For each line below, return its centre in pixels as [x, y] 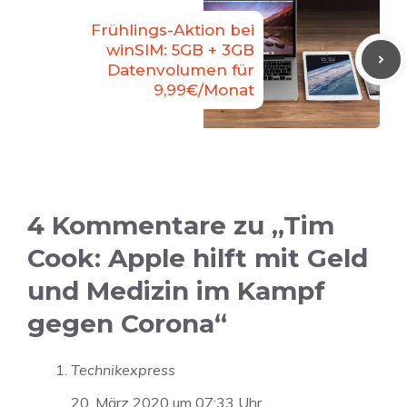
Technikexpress [123, 369]
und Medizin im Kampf [176, 290]
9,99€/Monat [204, 89]
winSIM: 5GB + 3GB [180, 50]
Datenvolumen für [181, 69]
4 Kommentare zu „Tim [181, 225]
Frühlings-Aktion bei [173, 30]
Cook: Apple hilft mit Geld [198, 258]
